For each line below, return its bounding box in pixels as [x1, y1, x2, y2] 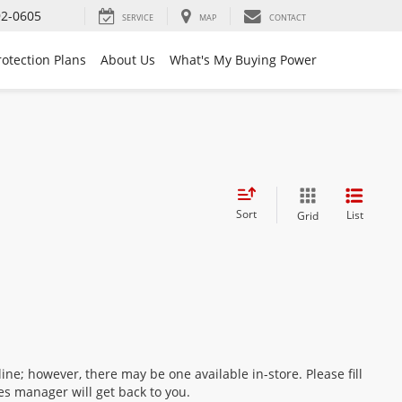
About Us [100, 51, 155, 69]
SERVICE [122, 12, 153, 24]
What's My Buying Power [170, 51, 317, 69]
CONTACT [269, 12, 306, 24]
